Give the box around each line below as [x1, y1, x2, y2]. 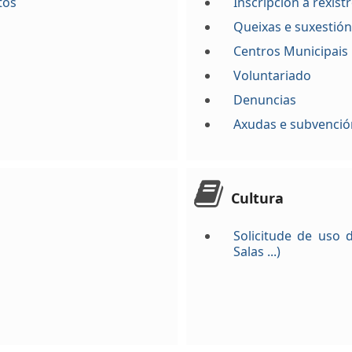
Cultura [231, 189, 284, 207]
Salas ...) [233, 243, 281, 260]
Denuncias [233, 91, 297, 108]
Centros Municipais [233, 42, 349, 60]
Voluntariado [233, 67, 312, 84]
